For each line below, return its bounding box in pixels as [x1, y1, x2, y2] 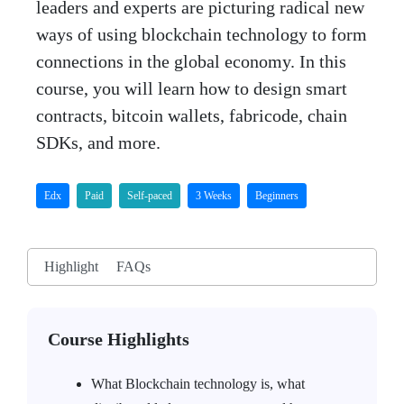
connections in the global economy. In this [36, 51, 346, 71]
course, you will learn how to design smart [36, 78, 347, 98]
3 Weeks [196, 189, 232, 202]
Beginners [255, 189, 298, 202]
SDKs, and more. [36, 133, 161, 152]
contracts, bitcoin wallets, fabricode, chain [36, 106, 347, 125]
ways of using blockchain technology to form [36, 24, 367, 44]
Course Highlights [48, 329, 189, 349]
